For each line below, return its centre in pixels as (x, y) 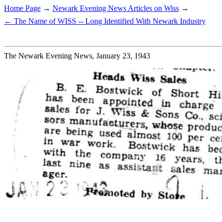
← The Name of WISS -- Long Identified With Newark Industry (105, 21)
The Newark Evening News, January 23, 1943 (77, 56)
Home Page (22, 8)
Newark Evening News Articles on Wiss (116, 8)
